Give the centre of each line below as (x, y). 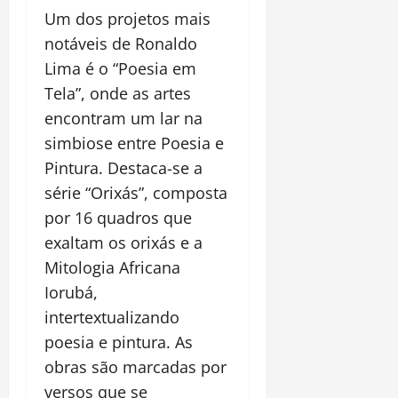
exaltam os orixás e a (123, 242)
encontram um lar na (123, 118)
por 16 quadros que (118, 217)
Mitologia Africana (112, 267)
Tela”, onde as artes (118, 93)
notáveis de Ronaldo (121, 43)
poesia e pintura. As (119, 342)
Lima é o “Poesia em (120, 68)
